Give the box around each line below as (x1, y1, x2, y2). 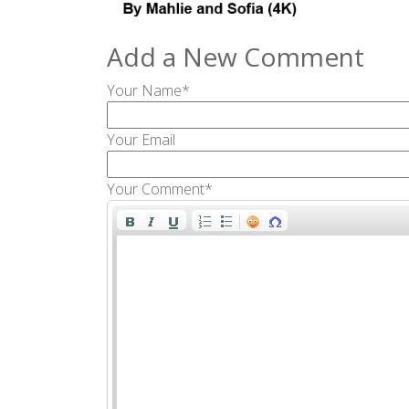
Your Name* (107, 79, 190, 100)
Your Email (107, 129, 175, 150)
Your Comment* (107, 178, 213, 199)
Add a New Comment (107, 38, 364, 74)
